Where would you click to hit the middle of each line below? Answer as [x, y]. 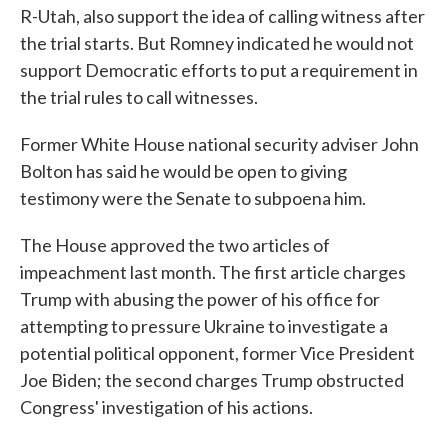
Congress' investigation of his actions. [166, 407]
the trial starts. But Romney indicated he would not [217, 43]
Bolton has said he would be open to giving [183, 171]
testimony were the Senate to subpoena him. [193, 198]
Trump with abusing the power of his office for [200, 299]
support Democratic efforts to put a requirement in [219, 70]
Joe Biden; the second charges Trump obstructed [212, 380]
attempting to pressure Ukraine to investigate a [204, 326]
